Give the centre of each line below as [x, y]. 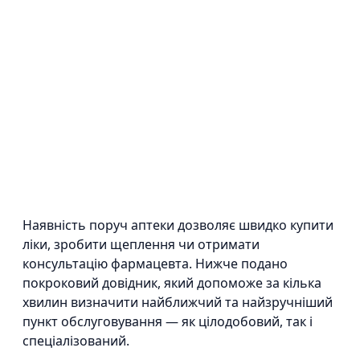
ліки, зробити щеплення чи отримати [141, 244]
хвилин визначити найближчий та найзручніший [178, 302]
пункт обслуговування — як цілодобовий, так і [168, 321]
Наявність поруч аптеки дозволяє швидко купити [178, 225]
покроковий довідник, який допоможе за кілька [172, 283]
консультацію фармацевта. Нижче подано [155, 264]
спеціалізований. [76, 341]
